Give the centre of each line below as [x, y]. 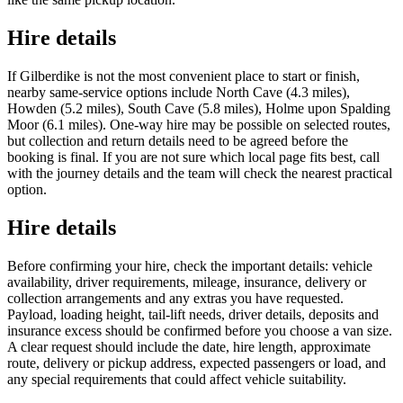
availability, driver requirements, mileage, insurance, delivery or [187, 282]
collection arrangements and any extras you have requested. [175, 298]
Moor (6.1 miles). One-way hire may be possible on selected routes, [199, 124]
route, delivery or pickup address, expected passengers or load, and [197, 363]
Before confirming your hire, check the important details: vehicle [190, 265]
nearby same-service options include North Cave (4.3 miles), [179, 92]
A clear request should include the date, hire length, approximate [189, 346]
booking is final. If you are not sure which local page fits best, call [193, 157]
